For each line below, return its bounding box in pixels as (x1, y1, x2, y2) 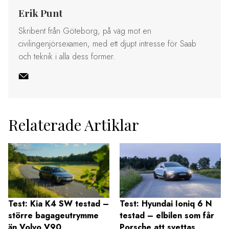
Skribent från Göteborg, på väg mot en (18, 25, 151, 37)
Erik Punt (18, 6, 62, 19)
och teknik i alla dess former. (18, 50, 116, 62)
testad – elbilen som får (120, 210, 214, 222)
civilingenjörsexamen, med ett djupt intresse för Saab (18, 37, 196, 50)
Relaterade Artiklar (8, 114, 139, 135)
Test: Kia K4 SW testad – (8, 198, 109, 210)
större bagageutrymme (8, 210, 99, 222)
